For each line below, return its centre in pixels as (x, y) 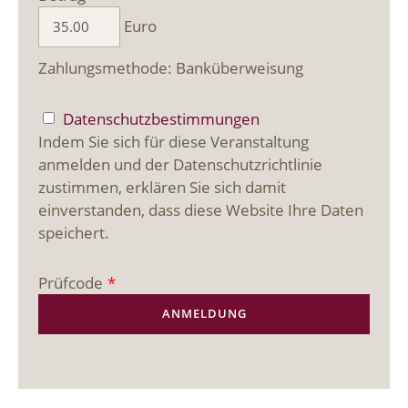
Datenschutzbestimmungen (162, 118)
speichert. (74, 232)
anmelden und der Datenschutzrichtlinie (181, 164)
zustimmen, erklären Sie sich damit (163, 187)
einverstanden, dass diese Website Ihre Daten (201, 209)
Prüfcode (71, 282)
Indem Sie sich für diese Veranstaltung (174, 141)
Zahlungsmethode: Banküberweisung (171, 67)
